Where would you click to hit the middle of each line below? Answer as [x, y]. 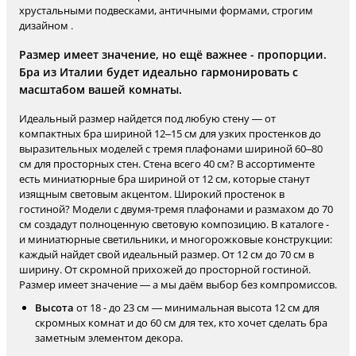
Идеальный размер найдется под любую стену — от [147, 118]
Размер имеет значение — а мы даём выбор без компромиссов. [178, 284]
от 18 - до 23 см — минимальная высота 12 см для [197, 308]
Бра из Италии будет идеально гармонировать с [159, 72]
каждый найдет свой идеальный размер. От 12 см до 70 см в [166, 254]
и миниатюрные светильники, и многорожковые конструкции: [176, 239]
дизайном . [46, 25]
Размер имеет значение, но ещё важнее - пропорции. [173, 54]
